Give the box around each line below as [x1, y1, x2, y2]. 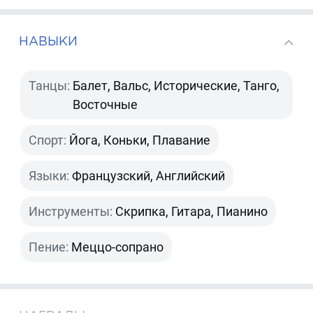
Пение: [29, 239, 69, 254]
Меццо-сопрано [71, 239, 164, 254]
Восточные [73, 96, 138, 112]
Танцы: [29, 78, 71, 93]
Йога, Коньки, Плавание [69, 132, 211, 147]
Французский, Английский [72, 168, 226, 183]
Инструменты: [29, 203, 113, 219]
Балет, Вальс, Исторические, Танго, [73, 78, 280, 93]
